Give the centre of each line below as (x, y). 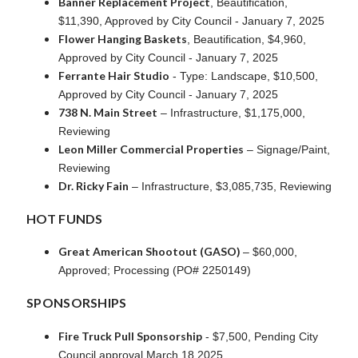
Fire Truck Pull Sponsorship (130, 336)
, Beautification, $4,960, (247, 39)
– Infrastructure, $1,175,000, (231, 112)
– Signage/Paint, (287, 149)
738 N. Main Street (108, 112)
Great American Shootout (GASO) (151, 251)
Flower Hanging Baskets (123, 38)
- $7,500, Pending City (260, 336)
